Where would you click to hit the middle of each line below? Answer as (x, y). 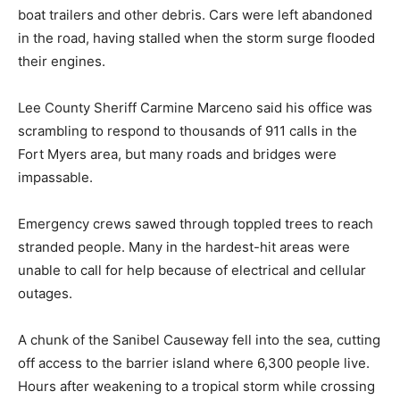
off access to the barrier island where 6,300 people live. (194, 363)
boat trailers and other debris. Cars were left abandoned (195, 15)
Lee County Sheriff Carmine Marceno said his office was (195, 108)
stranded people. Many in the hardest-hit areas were (184, 247)
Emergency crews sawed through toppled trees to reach (196, 224)
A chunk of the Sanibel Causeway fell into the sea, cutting (199, 340)
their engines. (62, 61)
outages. (45, 293)
